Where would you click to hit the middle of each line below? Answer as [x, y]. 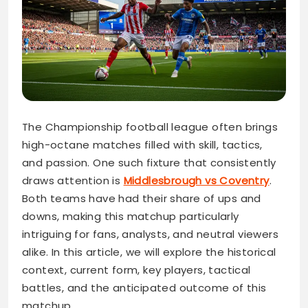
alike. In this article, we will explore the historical [149, 252]
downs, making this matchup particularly [131, 217]
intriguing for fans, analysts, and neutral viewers [150, 234]
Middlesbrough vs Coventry [196, 181]
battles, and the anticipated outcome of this [144, 288]
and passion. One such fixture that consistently [149, 163]
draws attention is [73, 181]
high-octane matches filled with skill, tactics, [142, 145]
